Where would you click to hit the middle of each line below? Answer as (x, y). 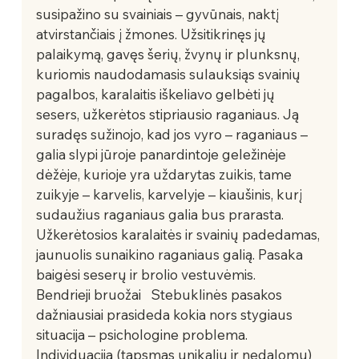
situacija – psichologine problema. (143, 334)
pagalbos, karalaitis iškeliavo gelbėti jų (157, 94)
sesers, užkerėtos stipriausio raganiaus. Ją (169, 114)
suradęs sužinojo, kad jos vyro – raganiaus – (173, 134)
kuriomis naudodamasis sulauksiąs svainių (169, 74)
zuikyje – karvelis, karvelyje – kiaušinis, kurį (170, 194)
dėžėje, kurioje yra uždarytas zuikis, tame (165, 174)
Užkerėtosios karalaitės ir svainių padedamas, (179, 234)
